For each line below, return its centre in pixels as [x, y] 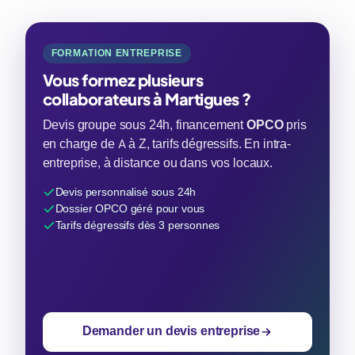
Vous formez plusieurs [123, 80]
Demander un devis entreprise [171, 332]
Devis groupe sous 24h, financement [144, 125]
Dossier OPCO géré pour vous [130, 209]
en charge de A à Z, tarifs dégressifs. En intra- [166, 144]
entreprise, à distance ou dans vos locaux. [157, 163]
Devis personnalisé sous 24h [126, 192]
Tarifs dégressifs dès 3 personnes [137, 225]
